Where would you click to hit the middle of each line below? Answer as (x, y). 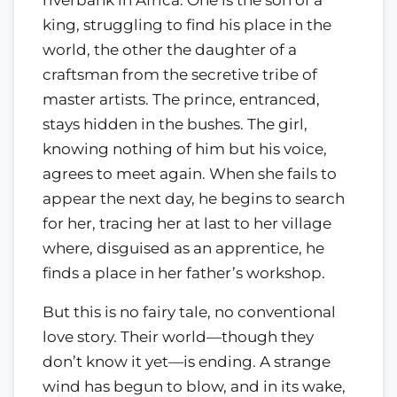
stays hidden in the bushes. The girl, (175, 124)
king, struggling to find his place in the (187, 24)
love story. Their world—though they (178, 337)
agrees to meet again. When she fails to (190, 173)
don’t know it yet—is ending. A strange (187, 362)
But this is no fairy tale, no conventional (189, 312)
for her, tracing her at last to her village (187, 223)
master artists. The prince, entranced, (181, 99)
